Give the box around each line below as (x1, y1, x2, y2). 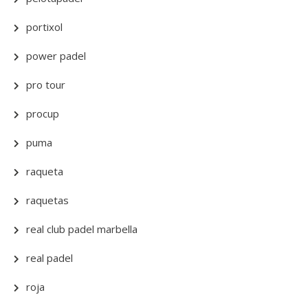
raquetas (26, 193, 69, 208)
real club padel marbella (26, 222, 137, 236)
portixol (26, 20, 63, 34)
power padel (26, 49, 86, 63)
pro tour (26, 78, 65, 92)
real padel (26, 251, 73, 265)
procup (26, 107, 59, 121)
